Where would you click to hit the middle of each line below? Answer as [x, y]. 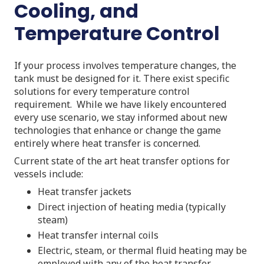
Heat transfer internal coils [98, 235]
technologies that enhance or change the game [118, 130]
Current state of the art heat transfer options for [122, 161]
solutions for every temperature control [102, 91]
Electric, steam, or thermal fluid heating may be [142, 250]
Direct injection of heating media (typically [132, 207]
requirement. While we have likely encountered [120, 104]
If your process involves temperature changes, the [125, 65]
